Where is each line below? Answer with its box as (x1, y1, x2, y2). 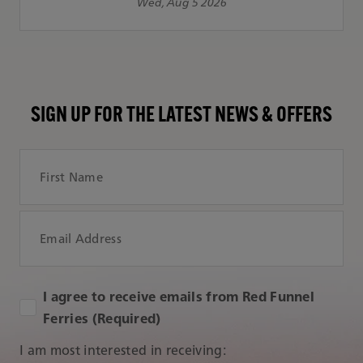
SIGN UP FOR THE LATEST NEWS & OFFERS (31, 105, 332, 127)
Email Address (181, 209, 264, 232)
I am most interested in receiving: (19, 339, 226, 361)
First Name (181, 147, 244, 170)
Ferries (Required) (43, 307, 161, 330)
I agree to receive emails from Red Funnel (43, 285, 315, 308)
